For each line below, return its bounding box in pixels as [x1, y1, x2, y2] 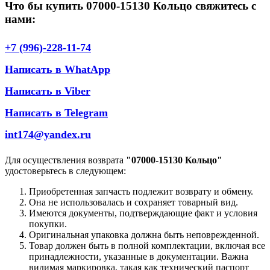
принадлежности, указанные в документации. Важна [29, 251, 248, 262]
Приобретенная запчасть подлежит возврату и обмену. [29, 186, 253, 197]
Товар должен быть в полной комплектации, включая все [29, 240, 265, 251]
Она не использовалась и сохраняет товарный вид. [29, 197, 238, 208]
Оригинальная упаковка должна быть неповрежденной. [29, 230, 259, 240]
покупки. [29, 219, 67, 230]
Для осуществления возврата [5, 155, 126, 166]
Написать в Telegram [5, 107, 108, 119]
